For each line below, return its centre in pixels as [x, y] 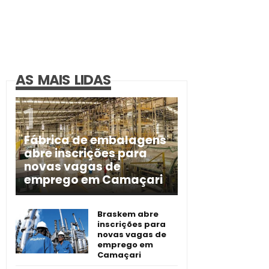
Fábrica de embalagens [95, 140]
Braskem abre [128, 214]
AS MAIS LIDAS [63, 80]
